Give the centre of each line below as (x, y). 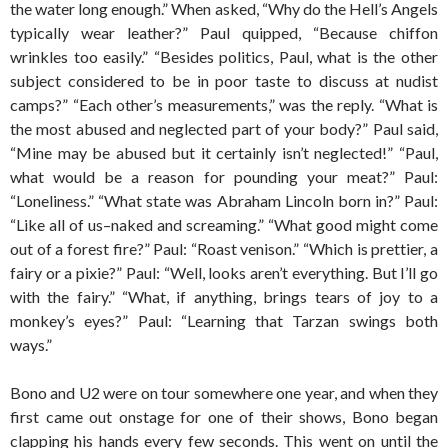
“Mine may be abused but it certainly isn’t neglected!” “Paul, (224, 152)
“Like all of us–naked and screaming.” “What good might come (224, 224)
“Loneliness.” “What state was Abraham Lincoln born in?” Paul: (224, 200)
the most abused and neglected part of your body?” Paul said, (224, 128)
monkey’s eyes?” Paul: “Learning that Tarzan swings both (224, 320)
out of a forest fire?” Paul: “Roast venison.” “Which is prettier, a (224, 248)
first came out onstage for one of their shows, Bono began (224, 416)
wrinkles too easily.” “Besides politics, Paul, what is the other (224, 56)
